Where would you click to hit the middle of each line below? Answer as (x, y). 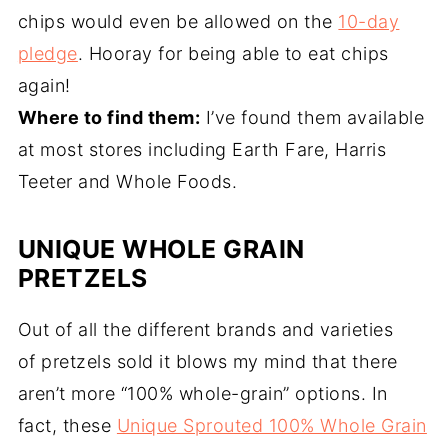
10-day (369, 21)
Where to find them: (109, 117)
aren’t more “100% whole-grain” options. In (202, 393)
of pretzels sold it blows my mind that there (207, 361)
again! (44, 85)
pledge (47, 53)
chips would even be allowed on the (178, 21)
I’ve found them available (312, 117)
